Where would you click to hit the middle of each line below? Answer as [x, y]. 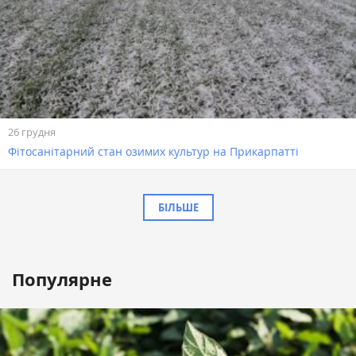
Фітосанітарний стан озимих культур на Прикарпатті [153, 151]
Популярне [62, 279]
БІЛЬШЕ [178, 207]
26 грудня [32, 132]
